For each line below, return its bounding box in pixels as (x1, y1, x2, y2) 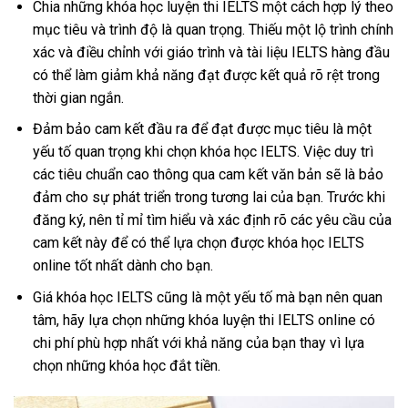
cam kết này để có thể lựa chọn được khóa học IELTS (32, 234, 364, 252)
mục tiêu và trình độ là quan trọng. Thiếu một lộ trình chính (32, 20, 393, 38)
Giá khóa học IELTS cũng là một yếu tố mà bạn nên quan (32, 288, 382, 306)
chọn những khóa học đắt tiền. (32, 356, 220, 374)
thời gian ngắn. (32, 88, 124, 107)
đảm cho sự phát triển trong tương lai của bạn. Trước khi (32, 189, 385, 207)
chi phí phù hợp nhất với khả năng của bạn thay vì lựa (32, 333, 364, 352)
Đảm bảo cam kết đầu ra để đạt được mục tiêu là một (32, 120, 372, 138)
